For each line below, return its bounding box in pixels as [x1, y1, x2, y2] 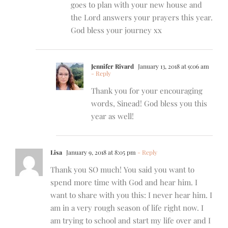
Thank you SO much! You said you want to [50, 164, 194, 175]
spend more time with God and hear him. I [50, 177, 197, 188]
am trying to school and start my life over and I [50, 215, 211, 226]
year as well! [91, 111, 134, 122]
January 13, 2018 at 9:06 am [136, 62, 209, 71]
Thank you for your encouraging [91, 85, 203, 96]
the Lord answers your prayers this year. [71, 12, 213, 23]
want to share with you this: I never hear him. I [50, 190, 212, 201]
